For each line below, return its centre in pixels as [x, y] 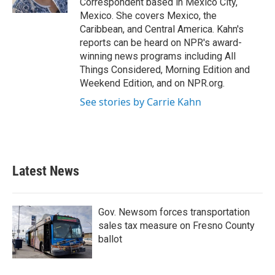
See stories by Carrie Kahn [141, 102]
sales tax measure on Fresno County [176, 226]
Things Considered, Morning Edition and [165, 70]
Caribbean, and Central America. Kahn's [162, 29]
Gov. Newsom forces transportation [174, 212]
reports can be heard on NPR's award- [161, 43]
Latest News [46, 171]
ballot [110, 239]
